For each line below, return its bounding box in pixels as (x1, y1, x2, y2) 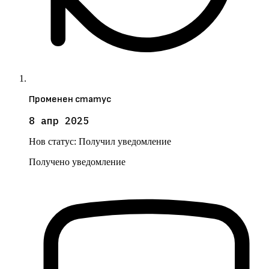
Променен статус (29, 94, 111, 106)
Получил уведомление (79, 136, 171, 147)
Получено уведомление (29, 157, 125, 168)
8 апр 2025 (29, 115, 89, 127)
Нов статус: (29, 136, 79, 147)
